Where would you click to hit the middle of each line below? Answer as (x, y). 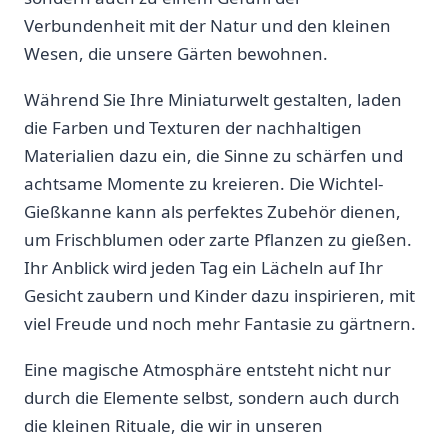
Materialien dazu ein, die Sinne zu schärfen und (213, 155)
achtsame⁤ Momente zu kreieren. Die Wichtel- (203, 183)
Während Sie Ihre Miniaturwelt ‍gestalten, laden (213, 99)
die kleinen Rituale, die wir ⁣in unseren (173, 425)
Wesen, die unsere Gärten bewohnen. (176, 53)
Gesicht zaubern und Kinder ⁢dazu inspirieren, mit (219, 295)
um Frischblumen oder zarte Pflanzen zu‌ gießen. (218, 239)
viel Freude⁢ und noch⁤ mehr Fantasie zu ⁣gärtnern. (220, 323)
